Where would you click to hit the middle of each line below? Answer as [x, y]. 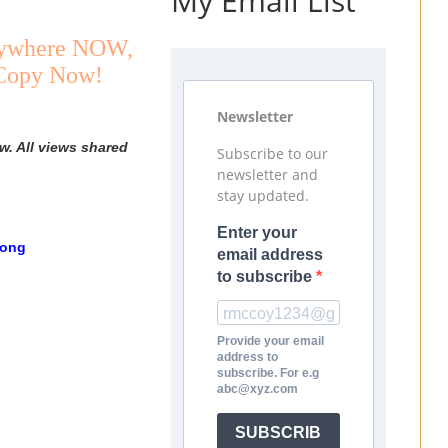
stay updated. [263, 195]
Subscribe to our [272, 153]
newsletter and [267, 174]
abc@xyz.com [257, 388]
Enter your [257, 232]
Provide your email [270, 340]
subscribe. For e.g [268, 372]
